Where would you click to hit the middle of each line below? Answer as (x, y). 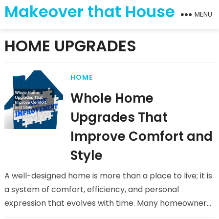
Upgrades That (119, 117)
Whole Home (112, 98)
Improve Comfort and (141, 136)
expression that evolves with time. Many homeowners (107, 203)
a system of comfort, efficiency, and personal (91, 189)
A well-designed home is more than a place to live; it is (108, 176)
